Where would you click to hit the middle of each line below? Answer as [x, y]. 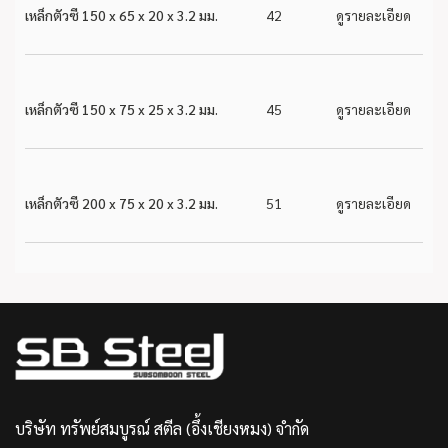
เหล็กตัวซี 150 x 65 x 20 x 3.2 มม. [121, 15]
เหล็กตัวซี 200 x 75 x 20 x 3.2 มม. [121, 203]
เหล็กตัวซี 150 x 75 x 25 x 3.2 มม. [121, 109]
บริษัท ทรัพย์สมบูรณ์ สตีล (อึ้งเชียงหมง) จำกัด [162, 429]
